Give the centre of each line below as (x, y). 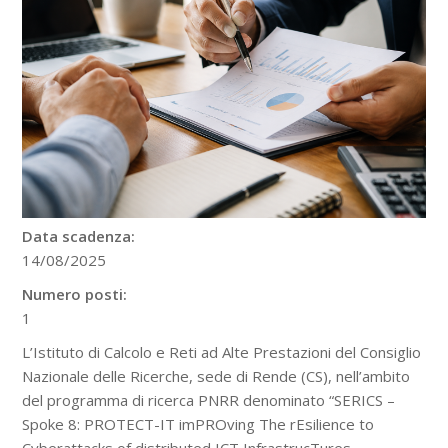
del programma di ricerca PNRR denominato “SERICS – (209, 400)
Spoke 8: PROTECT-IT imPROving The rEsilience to (198, 424)
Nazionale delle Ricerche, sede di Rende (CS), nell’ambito (216, 376)
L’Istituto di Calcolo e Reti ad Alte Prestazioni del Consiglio (222, 352)
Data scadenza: (79, 236)
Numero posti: (75, 294)
